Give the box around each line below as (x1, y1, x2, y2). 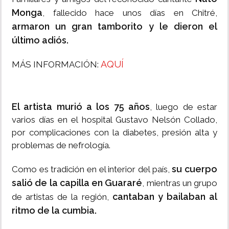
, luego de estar (150, 102, 217, 112)
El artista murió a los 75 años (12, 101, 150, 112)
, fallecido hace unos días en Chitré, (42, 8, 217, 18)
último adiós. (12, 35, 71, 46)
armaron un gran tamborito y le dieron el (12, 21, 217, 32)
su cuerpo (169, 164, 218, 175)
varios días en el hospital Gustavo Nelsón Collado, (12, 114, 217, 125)
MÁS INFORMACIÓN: (12, 59, 101, 70)
